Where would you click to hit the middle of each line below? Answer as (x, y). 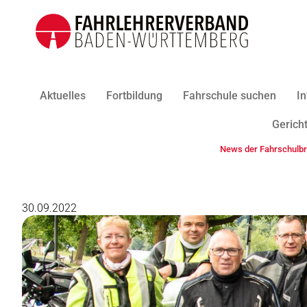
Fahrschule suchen (229, 96)
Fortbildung (134, 96)
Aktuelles (62, 96)
